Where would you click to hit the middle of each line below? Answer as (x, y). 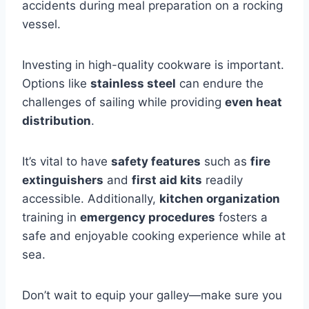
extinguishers (63, 180)
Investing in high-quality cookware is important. (153, 65)
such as (226, 162)
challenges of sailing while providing (123, 102)
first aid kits (167, 180)
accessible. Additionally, (91, 199)
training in (51, 218)
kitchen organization (220, 199)
